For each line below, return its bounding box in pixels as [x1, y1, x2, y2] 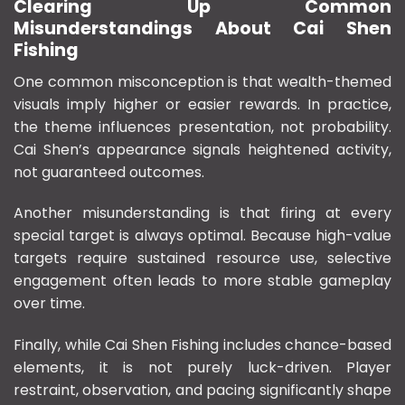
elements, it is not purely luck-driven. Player [14, 357, 391, 379]
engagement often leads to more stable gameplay [14, 270, 391, 292]
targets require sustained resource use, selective [14, 248, 391, 269]
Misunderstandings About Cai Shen [14, 16, 391, 42]
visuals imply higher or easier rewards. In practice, [14, 93, 391, 115]
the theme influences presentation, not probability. [14, 116, 391, 137]
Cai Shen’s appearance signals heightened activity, [14, 138, 391, 160]
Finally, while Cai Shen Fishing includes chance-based [14, 334, 391, 356]
